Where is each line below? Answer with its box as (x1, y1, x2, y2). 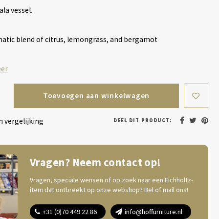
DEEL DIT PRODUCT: (113, 117, 172, 124)
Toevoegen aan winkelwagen (43, 91, 150, 100)
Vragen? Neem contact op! (30, 155, 161, 169)
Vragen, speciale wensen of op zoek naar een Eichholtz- (30, 175, 193, 184)
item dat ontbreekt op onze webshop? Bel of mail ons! (30, 185, 188, 194)
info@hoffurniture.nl (125, 207, 182, 216)
